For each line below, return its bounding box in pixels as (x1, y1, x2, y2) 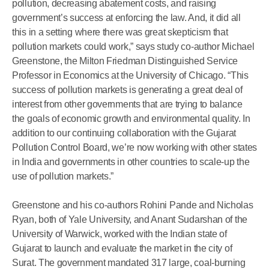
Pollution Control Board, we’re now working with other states (12, 142, 258, 153)
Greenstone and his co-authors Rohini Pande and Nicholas (12, 200, 253, 210)
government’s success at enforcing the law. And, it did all (12, 13, 241, 23)
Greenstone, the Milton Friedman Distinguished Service (12, 56, 238, 66)
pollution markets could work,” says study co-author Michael (12, 41, 255, 52)
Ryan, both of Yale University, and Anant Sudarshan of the (12, 214, 247, 225)
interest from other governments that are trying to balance (12, 99, 243, 109)
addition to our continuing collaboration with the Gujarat (12, 128, 236, 138)
